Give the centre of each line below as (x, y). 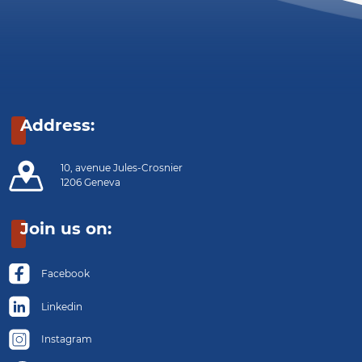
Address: (57, 126)
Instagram (66, 339)
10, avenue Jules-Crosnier (121, 168)
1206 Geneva (90, 183)
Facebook (65, 273)
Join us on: (65, 228)
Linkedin (61, 306)
